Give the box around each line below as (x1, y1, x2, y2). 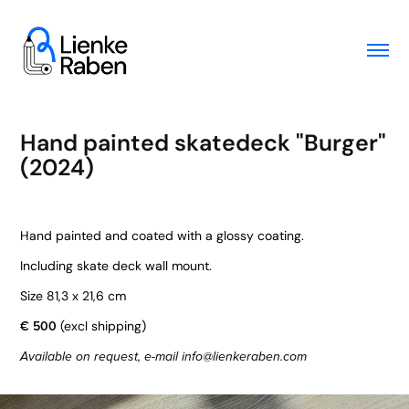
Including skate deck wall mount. (20, 257, 216, 274)
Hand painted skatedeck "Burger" (20, 129, 387, 157)
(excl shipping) (57, 318, 147, 334)
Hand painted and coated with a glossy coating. (20, 227, 305, 244)
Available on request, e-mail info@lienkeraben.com (20, 350, 308, 364)
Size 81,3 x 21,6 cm (20, 288, 127, 304)
